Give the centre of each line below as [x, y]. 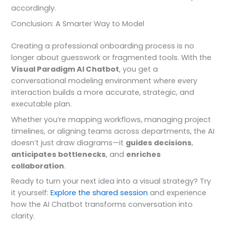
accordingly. [34, 8]
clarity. [23, 216]
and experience [177, 193]
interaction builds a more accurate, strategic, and [103, 93]
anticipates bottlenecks [59, 154]
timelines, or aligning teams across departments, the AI [113, 131]
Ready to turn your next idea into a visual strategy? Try [111, 181]
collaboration [38, 166]
